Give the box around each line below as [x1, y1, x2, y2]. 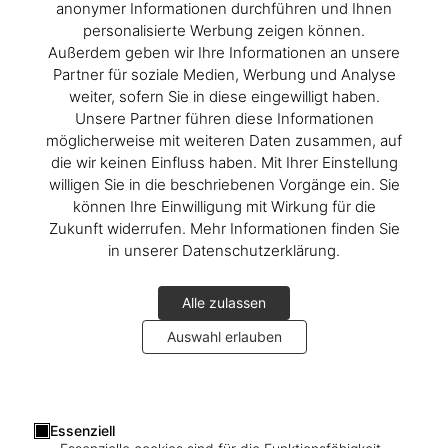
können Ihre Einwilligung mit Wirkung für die [72, 196, 376, 216]
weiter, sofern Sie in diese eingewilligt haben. [68, 86, 380, 106]
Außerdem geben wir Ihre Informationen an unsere [48, 42, 400, 62]
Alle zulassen [182, 293, 266, 311]
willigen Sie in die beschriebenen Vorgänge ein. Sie [48, 174, 400, 194]
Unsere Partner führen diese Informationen [74, 108, 374, 128]
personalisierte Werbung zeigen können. [83, 20, 365, 40]
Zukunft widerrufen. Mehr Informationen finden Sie [48, 218, 400, 238]
